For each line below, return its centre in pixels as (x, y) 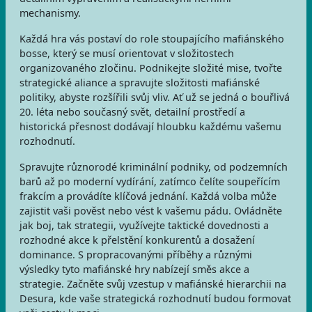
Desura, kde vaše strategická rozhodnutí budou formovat (155, 298)
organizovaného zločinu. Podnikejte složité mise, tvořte (151, 68)
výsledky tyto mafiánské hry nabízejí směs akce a (134, 269)
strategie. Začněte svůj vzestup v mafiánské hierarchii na (153, 284)
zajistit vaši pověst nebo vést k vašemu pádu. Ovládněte (151, 211)
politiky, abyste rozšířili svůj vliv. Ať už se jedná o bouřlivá (155, 97)
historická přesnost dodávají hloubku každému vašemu (150, 126)
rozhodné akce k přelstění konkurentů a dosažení (137, 240)
